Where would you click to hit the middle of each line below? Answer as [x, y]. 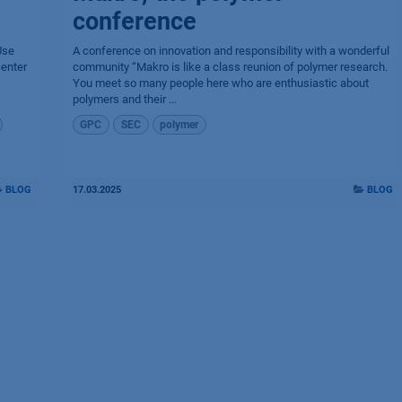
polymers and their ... [124, 99]
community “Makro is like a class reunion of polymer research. [230, 66]
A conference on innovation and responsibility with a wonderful [231, 50]
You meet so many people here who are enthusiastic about [220, 83]
